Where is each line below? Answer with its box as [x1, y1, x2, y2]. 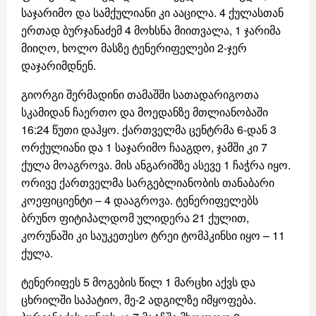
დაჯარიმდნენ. [21, 57, 96, 74]
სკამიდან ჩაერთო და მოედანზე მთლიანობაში [21, 104, 268, 121]
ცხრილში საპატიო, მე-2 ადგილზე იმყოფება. [21, 291, 256, 308]
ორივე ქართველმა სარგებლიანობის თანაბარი [21, 174, 274, 191]
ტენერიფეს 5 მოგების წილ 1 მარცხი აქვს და [21, 274, 255, 291]
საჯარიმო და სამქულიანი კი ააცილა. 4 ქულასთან [21, 4, 284, 21]
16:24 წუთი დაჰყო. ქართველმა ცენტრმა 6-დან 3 [21, 121, 276, 138]
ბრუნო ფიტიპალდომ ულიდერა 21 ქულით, [21, 209, 249, 226]
